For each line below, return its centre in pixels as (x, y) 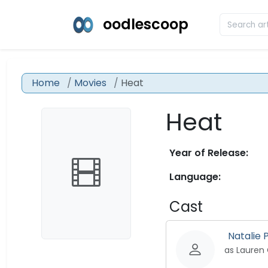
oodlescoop (146, 24)
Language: (195, 177)
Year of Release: (208, 153)
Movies (90, 83)
